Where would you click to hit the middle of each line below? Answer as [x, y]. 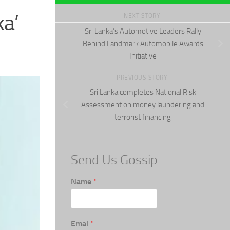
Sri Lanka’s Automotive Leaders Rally [143, 31]
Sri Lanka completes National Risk [143, 93]
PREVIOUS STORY [143, 77]
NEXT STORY [143, 16]
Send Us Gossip [114, 160]
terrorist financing [143, 117]
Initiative [143, 56]
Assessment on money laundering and [143, 105]
